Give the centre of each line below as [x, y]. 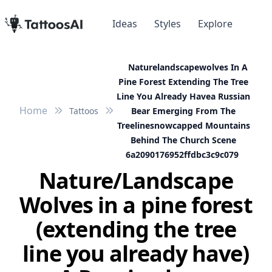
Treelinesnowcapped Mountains [183, 126]
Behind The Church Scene [183, 140]
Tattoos [84, 111]
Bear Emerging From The [183, 111]
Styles [168, 24]
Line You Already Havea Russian [183, 97]
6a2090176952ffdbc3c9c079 [182, 155]
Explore [215, 24]
